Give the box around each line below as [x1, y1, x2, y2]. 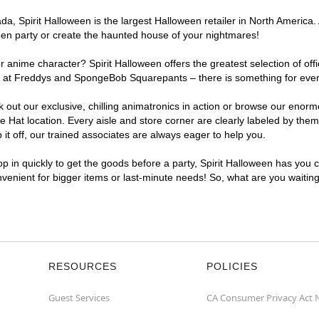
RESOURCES [48, 261, 117, 272]
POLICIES [206, 261, 258, 272]
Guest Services [48, 291, 110, 304]
